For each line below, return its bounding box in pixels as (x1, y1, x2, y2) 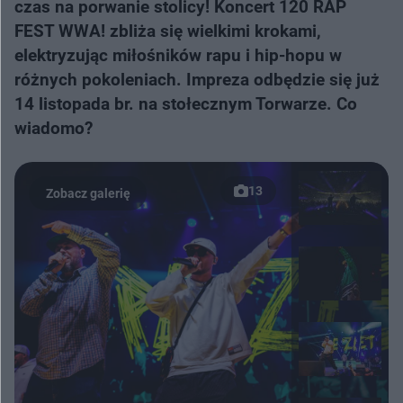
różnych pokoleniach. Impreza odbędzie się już (14, 69, 380, 90)
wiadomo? (14, 118, 93, 139)
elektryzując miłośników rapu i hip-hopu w (14, 45, 342, 66)
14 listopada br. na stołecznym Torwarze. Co (14, 94, 357, 114)
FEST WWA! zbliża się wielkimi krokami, (14, 21, 321, 41)
